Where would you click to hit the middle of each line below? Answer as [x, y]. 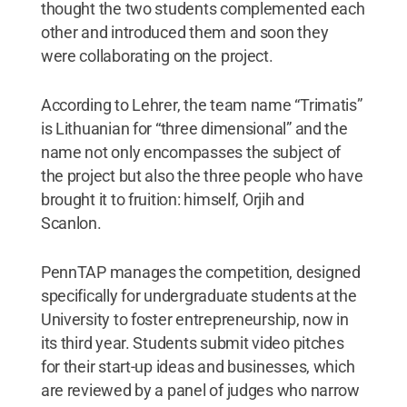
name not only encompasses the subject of [190, 152]
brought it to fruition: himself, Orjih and [172, 199]
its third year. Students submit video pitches [192, 342]
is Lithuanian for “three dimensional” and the [194, 128]
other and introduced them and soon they [184, 32]
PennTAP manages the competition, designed [200, 272]
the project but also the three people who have [202, 175]
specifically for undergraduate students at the [199, 295]
